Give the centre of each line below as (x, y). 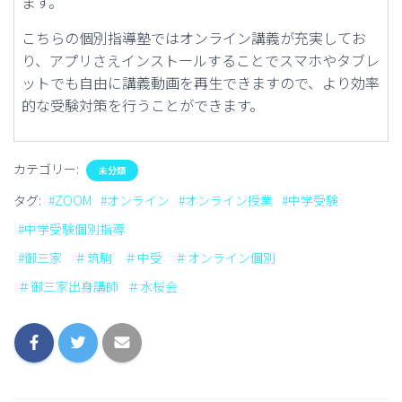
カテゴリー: (48, 169)
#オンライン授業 (226, 200)
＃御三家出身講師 (68, 286)
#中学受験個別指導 (71, 229)
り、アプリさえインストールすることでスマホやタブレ (201, 60)
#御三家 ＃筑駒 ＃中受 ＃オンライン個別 (147, 258)
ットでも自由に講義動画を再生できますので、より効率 (201, 83)
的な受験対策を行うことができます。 (143, 105)
